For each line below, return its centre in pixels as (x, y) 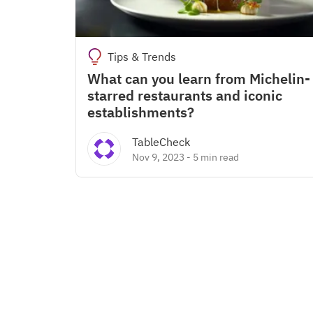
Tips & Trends (141, 57)
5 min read (216, 157)
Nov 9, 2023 (158, 157)
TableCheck (161, 142)
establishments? (141, 112)
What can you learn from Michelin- (199, 79)
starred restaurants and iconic (185, 95)
